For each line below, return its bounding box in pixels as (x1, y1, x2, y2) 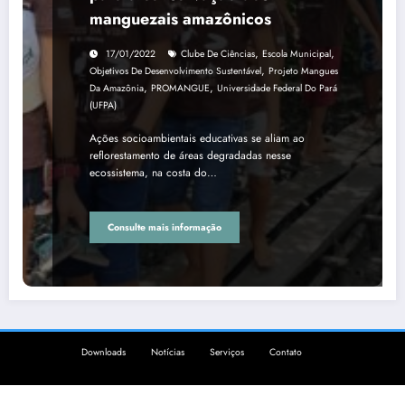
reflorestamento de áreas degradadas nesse (89, 147, 291, 165)
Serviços (210, 345, 244, 360)
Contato (269, 345, 302, 360)
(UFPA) (89, 99, 117, 113)
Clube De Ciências (181, 47, 255, 61)
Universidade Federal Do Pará (217, 81, 337, 96)
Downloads (81, 345, 126, 360)
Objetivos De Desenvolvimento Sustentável (89, 64, 261, 79)
